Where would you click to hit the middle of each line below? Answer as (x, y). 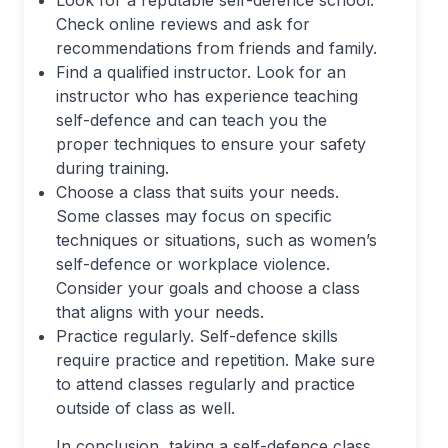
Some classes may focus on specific (194, 215)
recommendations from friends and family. (216, 47)
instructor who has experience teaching (207, 95)
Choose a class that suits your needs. (197, 191)
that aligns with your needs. (160, 311)
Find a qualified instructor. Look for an (201, 71)
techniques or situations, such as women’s (216, 239)
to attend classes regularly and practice (205, 383)
